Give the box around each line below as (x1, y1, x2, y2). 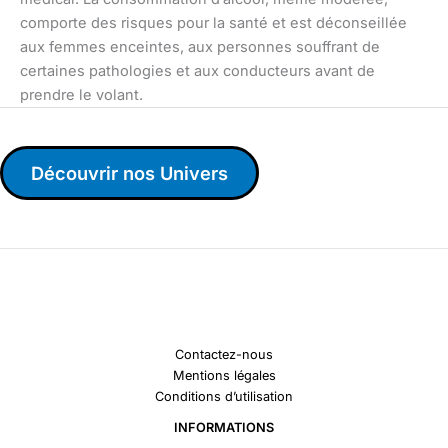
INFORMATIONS (174, 419, 274, 435)
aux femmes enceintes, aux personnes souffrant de (20, 37, 380, 56)
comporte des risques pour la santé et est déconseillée (20, 13, 407, 32)
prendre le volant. (20, 85, 143, 104)
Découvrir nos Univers (31, 161, 228, 184)
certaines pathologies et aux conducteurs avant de (20, 61, 375, 80)
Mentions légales (172, 367, 276, 383)
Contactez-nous (175, 346, 273, 362)
